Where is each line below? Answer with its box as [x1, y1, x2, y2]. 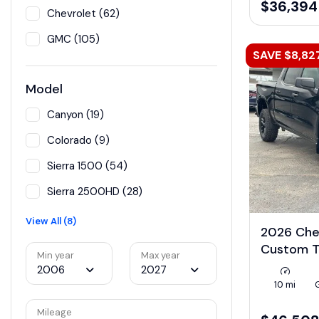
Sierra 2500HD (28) [47, 184, 142, 199]
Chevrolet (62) [47, 6, 120, 21]
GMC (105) [47, 32, 100, 47]
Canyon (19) [47, 108, 104, 122]
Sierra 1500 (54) [47, 159, 127, 174]
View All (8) [26, 215, 76, 228]
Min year [37, 249, 74, 262]
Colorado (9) [47, 133, 110, 148]
